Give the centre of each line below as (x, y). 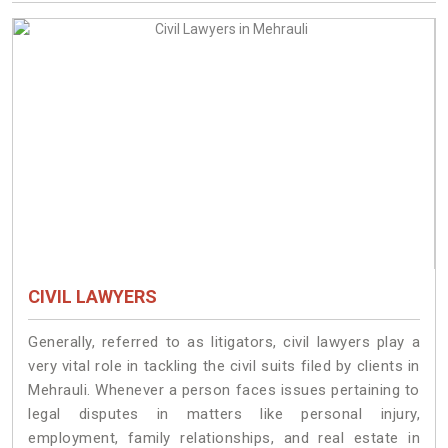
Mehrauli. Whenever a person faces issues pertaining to (224, 390)
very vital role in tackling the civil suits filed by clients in (224, 366)
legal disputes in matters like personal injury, (224, 414)
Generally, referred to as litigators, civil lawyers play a (224, 342)
